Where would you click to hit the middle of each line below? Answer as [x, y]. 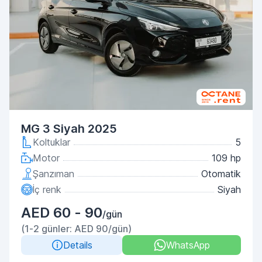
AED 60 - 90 [62, 213]
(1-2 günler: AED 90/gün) [76, 229]
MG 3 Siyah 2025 [69, 129]
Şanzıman [54, 174]
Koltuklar [51, 142]
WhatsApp [188, 245]
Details [77, 245]
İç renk [47, 189]
